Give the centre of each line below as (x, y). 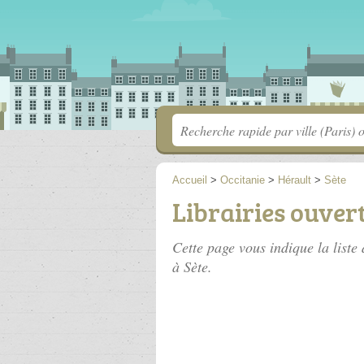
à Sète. (192, 266)
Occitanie (243, 180)
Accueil (190, 180)
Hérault (295, 180)
